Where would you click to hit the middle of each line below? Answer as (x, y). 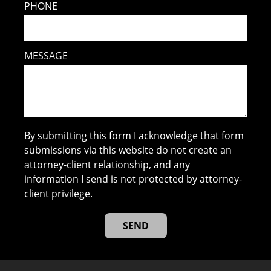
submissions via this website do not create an (128, 150)
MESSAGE (46, 56)
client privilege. (59, 194)
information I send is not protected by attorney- (133, 179)
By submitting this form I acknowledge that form (134, 135)
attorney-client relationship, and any (107, 165)
